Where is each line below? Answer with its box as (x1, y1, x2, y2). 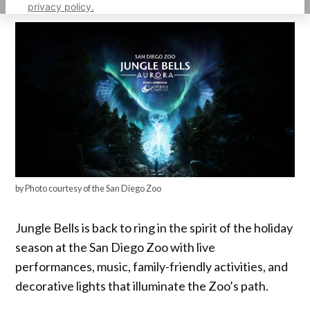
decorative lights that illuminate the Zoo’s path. (15, 278, 271, 294)
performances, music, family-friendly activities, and (15, 259, 289, 275)
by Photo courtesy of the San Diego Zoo (15, 183, 162, 194)
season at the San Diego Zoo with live (15, 239, 216, 255)
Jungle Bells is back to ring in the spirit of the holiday (15, 220, 293, 236)
